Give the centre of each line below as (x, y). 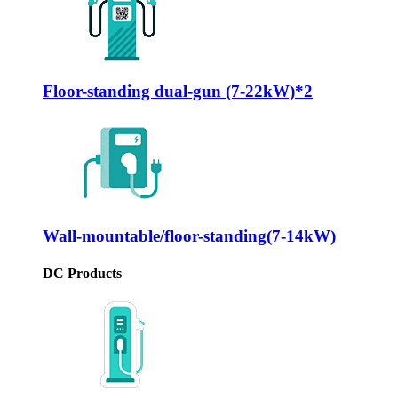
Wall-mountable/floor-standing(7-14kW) (189, 236)
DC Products (82, 273)
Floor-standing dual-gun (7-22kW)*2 (178, 91)
